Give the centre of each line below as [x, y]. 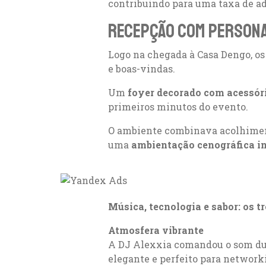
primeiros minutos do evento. [182, 107]
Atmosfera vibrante [157, 230]
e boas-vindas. [146, 69]
